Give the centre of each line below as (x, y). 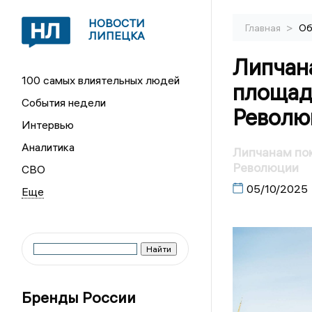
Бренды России (79, 297)
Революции (265, 168)
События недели (64, 102)
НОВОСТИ (117, 23)
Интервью (48, 125)
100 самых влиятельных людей (101, 80)
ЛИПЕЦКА (117, 36)
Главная (264, 28)
